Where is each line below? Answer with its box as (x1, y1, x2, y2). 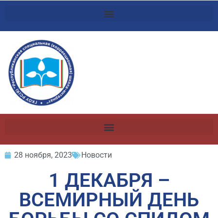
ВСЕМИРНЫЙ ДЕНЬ (19, 188, 199, 211)
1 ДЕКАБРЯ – (48, 169, 170, 192)
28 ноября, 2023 (14, 150, 72, 160)
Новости (81, 150, 112, 160)
